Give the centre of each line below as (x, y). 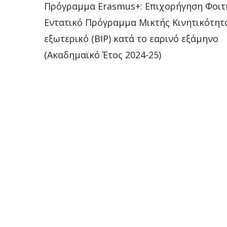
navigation (93, 32)
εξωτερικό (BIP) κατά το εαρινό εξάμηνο (131, 38)
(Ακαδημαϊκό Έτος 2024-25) (103, 54)
